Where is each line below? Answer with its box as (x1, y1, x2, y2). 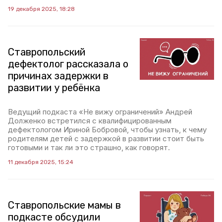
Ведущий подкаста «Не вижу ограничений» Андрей (8, 107, 192, 116)
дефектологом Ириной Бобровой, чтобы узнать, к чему (8, 125, 207, 134)
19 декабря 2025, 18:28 (8, 5, 75, 12)
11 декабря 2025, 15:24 (8, 159, 73, 166)
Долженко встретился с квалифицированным (8, 116, 171, 125)
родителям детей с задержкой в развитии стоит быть (8, 134, 204, 143)
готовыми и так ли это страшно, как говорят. (8, 143, 170, 152)
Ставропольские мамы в (8, 199, 121, 211)
